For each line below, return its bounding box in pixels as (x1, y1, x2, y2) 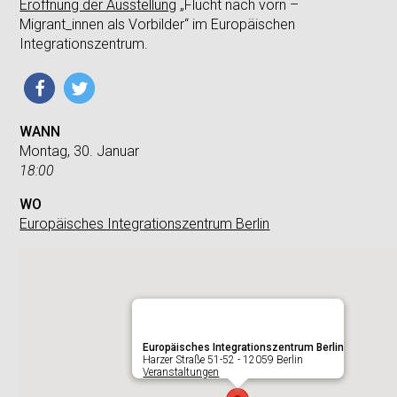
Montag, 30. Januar (19, 143, 140, 160)
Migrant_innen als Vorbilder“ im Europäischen (19, 16, 296, 33)
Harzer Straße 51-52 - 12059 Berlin (142, 354, 303, 366)
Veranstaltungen (142, 366, 219, 378)
